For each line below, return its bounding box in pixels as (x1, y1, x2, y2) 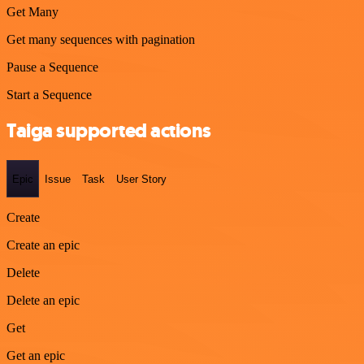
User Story (116, 172, 167, 185)
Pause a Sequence (6, 59, 98, 74)
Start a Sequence (6, 87, 92, 102)
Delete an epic (6, 292, 80, 307)
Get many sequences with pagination (6, 32, 195, 46)
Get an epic (6, 348, 65, 362)
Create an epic (6, 237, 80, 252)
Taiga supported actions (6, 118, 211, 145)
